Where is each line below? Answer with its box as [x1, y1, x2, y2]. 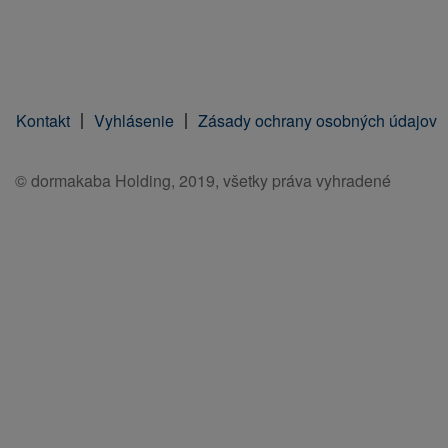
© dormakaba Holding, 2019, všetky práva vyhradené [15, 169, 391, 192]
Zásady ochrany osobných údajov [198, 109, 437, 132]
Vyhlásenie [94, 109, 174, 132]
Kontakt [16, 109, 70, 132]
